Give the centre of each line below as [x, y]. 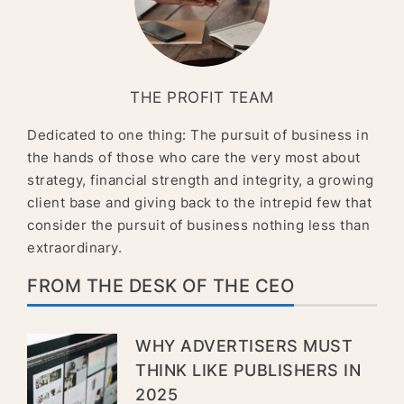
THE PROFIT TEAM [202, 98]
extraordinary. [74, 248]
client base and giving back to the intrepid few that [199, 203]
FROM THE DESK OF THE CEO [161, 286]
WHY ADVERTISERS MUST [244, 346]
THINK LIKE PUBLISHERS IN [248, 371]
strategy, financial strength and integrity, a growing [201, 180]
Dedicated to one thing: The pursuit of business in [198, 135]
